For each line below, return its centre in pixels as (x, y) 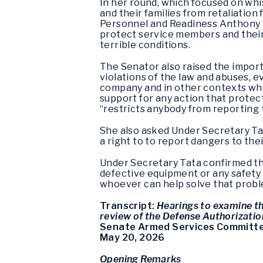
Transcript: (128, 206)
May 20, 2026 (132, 238)
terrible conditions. (145, 45)
